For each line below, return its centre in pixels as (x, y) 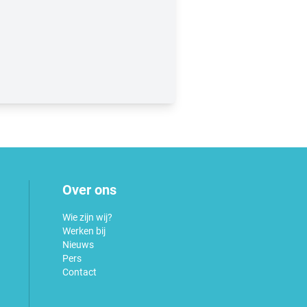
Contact (79, 272)
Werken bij (84, 231)
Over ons (89, 189)
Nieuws (78, 244)
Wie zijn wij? (87, 217)
